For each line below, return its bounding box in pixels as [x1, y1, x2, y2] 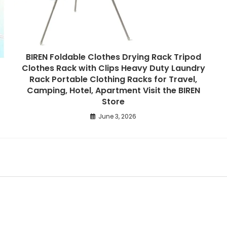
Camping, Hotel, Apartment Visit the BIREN [26, 85, 200, 97]
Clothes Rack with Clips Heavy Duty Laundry [21, 62, 205, 74]
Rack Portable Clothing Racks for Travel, [29, 73, 198, 86]
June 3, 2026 [98, 112, 137, 121]
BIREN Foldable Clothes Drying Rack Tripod [25, 51, 201, 63]
